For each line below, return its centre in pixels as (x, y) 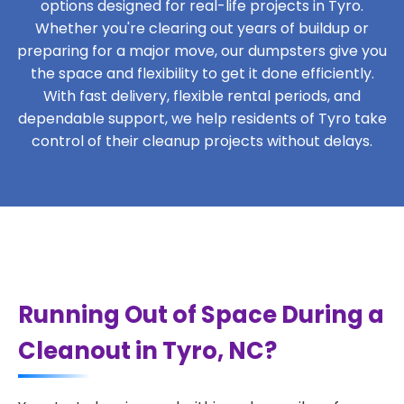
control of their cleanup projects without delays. (202, 141)
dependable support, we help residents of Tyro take (202, 119)
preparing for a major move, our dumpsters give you (202, 51)
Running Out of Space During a (201, 315)
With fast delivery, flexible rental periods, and (202, 96)
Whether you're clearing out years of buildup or (202, 28)
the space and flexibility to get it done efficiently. (202, 73)
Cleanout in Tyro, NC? (147, 351)
